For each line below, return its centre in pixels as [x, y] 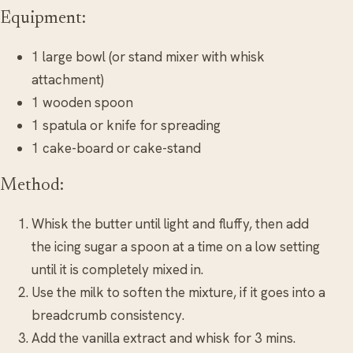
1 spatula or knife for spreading [126, 126]
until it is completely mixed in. [117, 270]
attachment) [68, 80]
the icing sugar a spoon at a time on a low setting [176, 247]
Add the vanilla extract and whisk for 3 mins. [163, 338]
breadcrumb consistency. [108, 316]
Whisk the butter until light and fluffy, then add [170, 224]
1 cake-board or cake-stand [116, 149]
